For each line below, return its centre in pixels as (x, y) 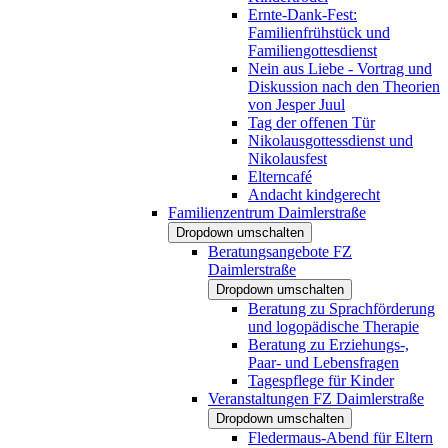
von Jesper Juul (296, 104)
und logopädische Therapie (333, 326)
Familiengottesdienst (312, 50)
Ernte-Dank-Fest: (302, 14)
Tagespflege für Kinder (321, 380)
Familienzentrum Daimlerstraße (267, 212)
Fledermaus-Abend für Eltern (340, 437)
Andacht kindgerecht (314, 194)
